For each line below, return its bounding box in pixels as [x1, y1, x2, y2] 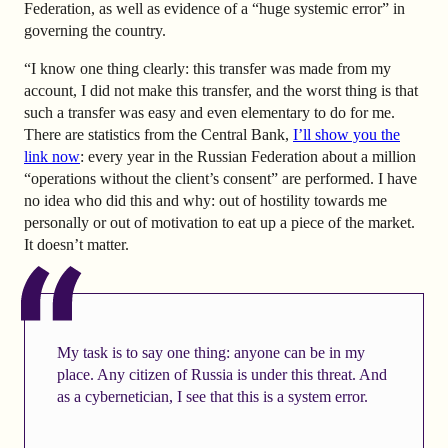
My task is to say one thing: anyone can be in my [56, 343, 365, 361]
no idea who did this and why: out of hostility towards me [24, 191, 387, 209]
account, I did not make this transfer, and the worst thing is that [24, 81, 418, 99]
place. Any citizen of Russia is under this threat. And [56, 365, 387, 383]
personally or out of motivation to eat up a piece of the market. [24, 213, 415, 231]
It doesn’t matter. [24, 235, 129, 253]
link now [24, 147, 80, 165]
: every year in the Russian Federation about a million [80, 147, 416, 165]
